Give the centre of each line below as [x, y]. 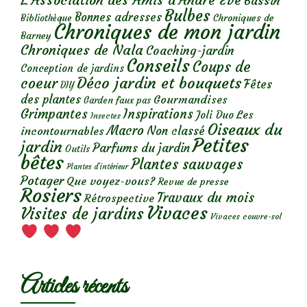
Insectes [106, 116]
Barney [36, 36]
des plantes [51, 100]
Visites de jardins [82, 214]
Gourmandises [191, 100]
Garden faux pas [117, 101]
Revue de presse [193, 182]
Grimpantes [54, 114]
